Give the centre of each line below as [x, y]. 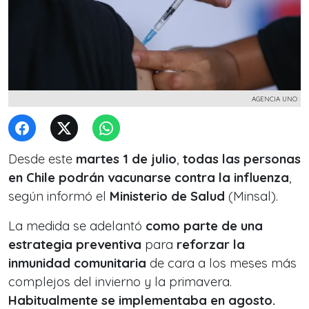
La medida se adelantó [77, 226]
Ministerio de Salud [167, 196]
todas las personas [242, 159]
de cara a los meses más [221, 263]
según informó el [59, 196]
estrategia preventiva [75, 245]
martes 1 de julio [126, 159]
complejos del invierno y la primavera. [120, 282]
